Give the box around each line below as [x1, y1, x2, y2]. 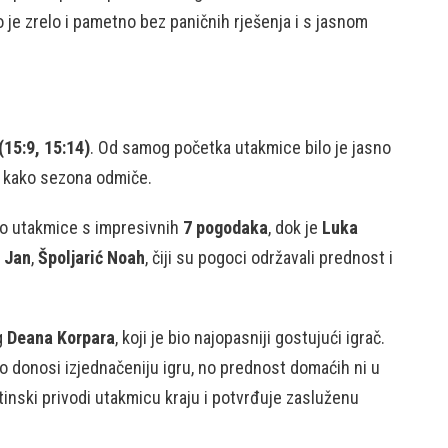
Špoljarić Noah [38, 247, 145, 268]
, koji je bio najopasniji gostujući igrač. [115, 327, 385, 348]
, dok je [268, 217, 322, 238]
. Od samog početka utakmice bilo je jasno [90, 137, 391, 158]
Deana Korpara [7, 327, 115, 348]
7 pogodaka [183, 217, 268, 238]
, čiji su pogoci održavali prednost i [145, 247, 393, 268]
